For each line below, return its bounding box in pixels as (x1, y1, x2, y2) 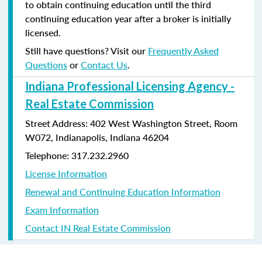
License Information (25, 166, 107, 180)
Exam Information (25, 202, 99, 216)
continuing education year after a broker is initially (25, 11, 231, 25)
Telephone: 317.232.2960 (25, 148, 129, 162)
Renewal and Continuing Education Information (25, 184, 220, 198)
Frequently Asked (148, 43, 219, 57)
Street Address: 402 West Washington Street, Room (25, 116, 237, 130)
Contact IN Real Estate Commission (25, 220, 171, 235)
